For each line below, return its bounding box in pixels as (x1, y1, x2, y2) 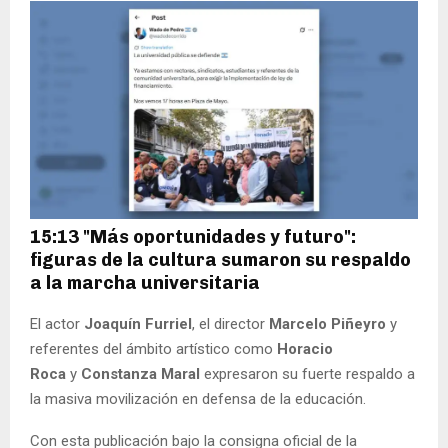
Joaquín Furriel (84, 314, 192, 333)
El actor (30, 314, 84, 333)
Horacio (273, 339, 333, 358)
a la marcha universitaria (30, 271, 260, 294)
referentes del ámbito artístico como (30, 339, 273, 358)
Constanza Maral (77, 364, 200, 383)
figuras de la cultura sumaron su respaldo (30, 248, 411, 271)
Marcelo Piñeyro (269, 314, 386, 333)
